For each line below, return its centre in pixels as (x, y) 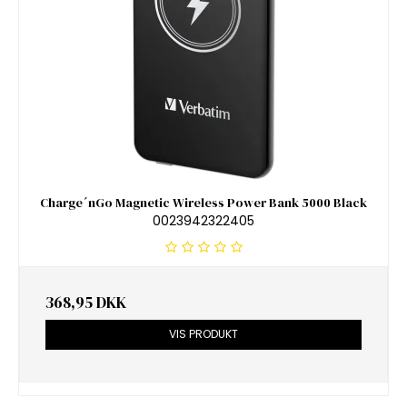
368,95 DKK (86, 303)
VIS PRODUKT (203, 334)
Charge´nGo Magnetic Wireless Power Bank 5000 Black (203, 202)
